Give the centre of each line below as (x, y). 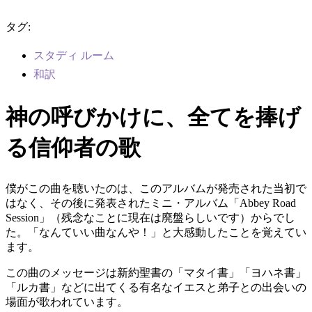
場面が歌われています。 (67, 302)
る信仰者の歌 (73, 147)
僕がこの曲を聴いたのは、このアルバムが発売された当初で (156, 189)
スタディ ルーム (74, 56)
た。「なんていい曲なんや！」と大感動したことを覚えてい (156, 233)
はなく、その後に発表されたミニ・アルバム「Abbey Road (151, 203)
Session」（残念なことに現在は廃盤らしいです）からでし (150, 218)
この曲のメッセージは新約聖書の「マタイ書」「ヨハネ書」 (156, 273)
